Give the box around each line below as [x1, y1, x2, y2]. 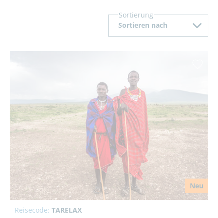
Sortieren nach [118, 20, 167, 30]
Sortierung [119, 10, 153, 20]
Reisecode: [15, 205, 52, 215]
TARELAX [52, 205, 82, 215]
